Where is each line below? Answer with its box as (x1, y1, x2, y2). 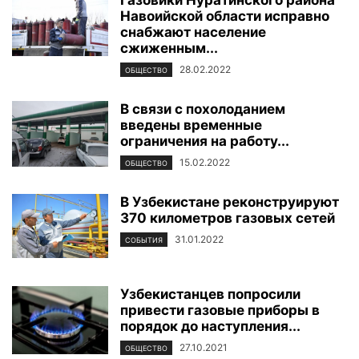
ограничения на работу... (120, 132, 289, 149)
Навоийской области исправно (120, 7, 329, 24)
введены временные (120, 116, 262, 133)
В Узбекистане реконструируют (120, 194, 339, 211)
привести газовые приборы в (120, 302, 320, 319)
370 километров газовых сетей (120, 210, 335, 227)
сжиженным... (120, 39, 218, 56)
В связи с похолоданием (120, 100, 285, 117)
